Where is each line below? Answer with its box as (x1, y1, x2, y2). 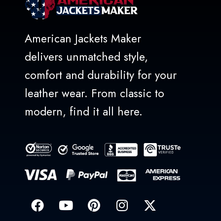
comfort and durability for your (25, 66, 177, 83)
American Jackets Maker (25, 30, 141, 47)
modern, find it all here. (25, 103, 143, 120)
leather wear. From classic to (25, 84, 164, 102)
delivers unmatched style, (25, 48, 148, 65)
